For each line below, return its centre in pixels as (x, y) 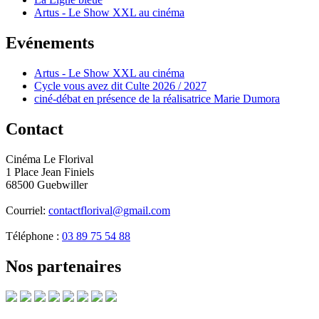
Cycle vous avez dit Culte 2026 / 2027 (120, 86)
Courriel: (27, 210)
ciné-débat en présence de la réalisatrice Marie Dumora (157, 99)
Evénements (50, 43)
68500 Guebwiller (47, 185)
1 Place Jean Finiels (50, 172)
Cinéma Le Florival (49, 159)
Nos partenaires (63, 266)
